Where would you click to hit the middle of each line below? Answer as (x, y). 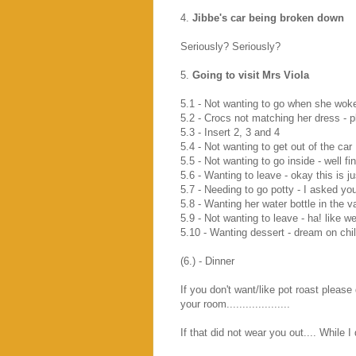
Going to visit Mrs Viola (251, 75)
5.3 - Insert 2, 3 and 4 (230, 132)
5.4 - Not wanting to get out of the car (266, 146)
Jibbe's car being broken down (268, 17)
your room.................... (235, 304)
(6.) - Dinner (207, 261)
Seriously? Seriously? (230, 46)
